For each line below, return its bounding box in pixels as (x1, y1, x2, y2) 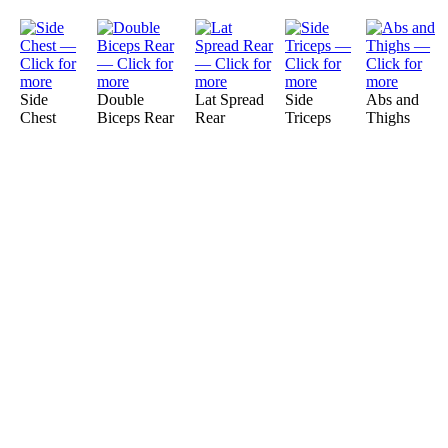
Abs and (366, 91, 419, 108)
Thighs (366, 109, 410, 126)
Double (97, 91, 144, 108)
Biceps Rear (97, 109, 174, 126)
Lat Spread (195, 91, 264, 108)
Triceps (285, 109, 331, 126)
